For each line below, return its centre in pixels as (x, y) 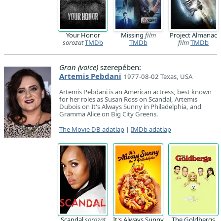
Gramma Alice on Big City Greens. (109, 114)
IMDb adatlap (151, 129)
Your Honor (83, 35)
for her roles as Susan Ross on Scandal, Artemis (128, 99)
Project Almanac (193, 35)
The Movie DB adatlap (92, 129)
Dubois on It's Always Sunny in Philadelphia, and (130, 107)
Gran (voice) (79, 67)
